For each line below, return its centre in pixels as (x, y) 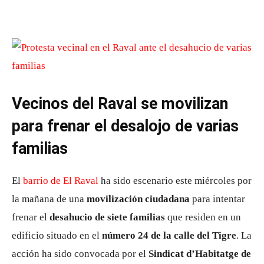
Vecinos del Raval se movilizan (120, 104)
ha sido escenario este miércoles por (175, 181)
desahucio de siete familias (107, 217)
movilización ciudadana (138, 199)
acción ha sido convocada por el (80, 254)
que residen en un (203, 217)
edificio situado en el (57, 235)
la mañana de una (49, 199)
